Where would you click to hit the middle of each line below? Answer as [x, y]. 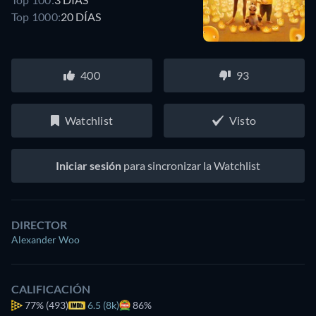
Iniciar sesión [89, 165]
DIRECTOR [39, 225]
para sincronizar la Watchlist [191, 165]
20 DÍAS [81, 16]
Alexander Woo [45, 239]
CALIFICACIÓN [51, 289]
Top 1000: [36, 16]
